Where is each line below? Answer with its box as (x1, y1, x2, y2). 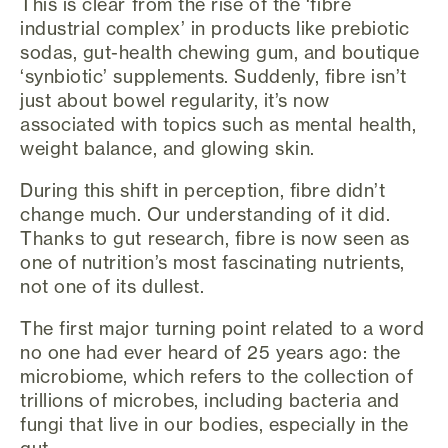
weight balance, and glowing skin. (20, 136, 315, 159)
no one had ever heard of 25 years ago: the (20, 340, 401, 363)
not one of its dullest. (20, 274, 205, 297)
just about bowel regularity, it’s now (20, 88, 330, 111)
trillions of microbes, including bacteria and (20, 388, 400, 411)
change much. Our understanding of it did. (20, 202, 391, 225)
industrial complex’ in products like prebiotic (20, 16, 410, 39)
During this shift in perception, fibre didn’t (20, 178, 386, 201)
